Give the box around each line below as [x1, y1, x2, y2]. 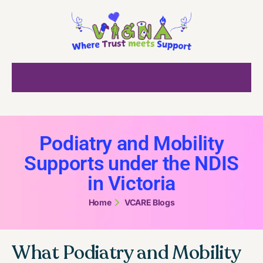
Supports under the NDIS [23, 151, 240, 175]
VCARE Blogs [124, 197, 175, 207]
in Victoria [87, 171, 176, 195]
